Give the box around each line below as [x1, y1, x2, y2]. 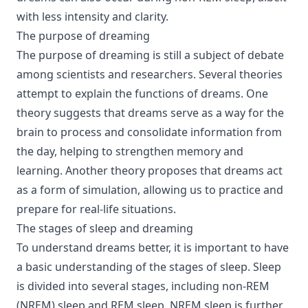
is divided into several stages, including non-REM [16, 278, 269, 294]
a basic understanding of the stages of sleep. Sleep [16, 259, 281, 274]
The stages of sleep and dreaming [16, 221, 193, 236]
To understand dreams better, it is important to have [16, 240, 289, 255]
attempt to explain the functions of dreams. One [16, 86, 268, 101]
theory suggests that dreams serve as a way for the [16, 105, 284, 120]
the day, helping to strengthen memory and [16, 144, 243, 159]
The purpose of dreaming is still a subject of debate [16, 47, 284, 63]
